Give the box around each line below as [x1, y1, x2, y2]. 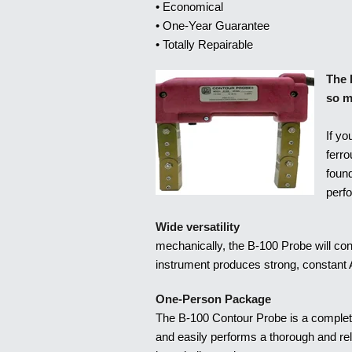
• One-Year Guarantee [155, 19, 269, 32]
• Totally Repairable [155, 38, 253, 51]
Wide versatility [155, 220, 240, 233]
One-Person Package [155, 292, 271, 306]
